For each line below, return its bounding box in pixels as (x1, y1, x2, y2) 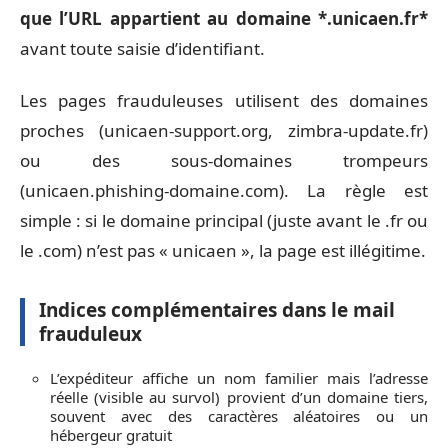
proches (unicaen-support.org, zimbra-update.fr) (20, 119, 428, 142)
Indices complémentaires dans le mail (39, 297, 395, 323)
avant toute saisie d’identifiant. (20, 36, 265, 60)
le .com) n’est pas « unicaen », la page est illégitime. (20, 239, 426, 262)
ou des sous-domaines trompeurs (20, 149, 428, 172)
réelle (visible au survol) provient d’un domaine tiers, (50, 386, 428, 407)
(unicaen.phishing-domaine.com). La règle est (20, 179, 428, 202)
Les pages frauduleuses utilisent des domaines (20, 89, 428, 112)
